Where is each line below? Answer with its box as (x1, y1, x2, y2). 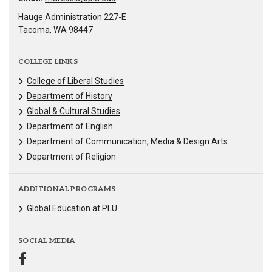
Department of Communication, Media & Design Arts (27, 136, 228, 146)
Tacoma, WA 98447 (18, 24, 93, 35)
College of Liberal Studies (27, 75, 124, 86)
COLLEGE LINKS (18, 56, 78, 66)
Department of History (27, 90, 112, 101)
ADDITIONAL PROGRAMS (18, 185, 116, 194)
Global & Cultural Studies (27, 106, 120, 116)
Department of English (27, 121, 113, 131)
